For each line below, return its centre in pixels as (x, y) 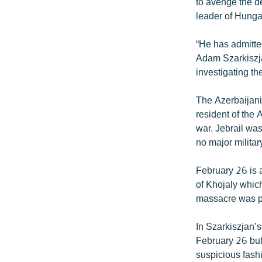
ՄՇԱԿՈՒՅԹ (35, 23)
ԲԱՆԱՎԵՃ (32, 170)
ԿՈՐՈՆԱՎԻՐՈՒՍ (46, 107)
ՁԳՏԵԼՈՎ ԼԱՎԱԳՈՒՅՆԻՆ (65, 191)
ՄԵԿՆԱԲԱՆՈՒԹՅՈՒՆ (56, 65)
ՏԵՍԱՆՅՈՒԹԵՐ (44, 149)
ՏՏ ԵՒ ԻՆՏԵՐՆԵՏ (44, 86)
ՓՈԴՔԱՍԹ (33, 212)
